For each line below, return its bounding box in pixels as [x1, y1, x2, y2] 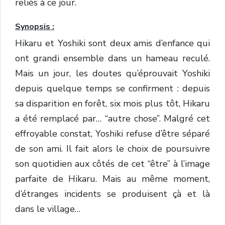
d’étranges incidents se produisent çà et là [15, 188, 210, 200]
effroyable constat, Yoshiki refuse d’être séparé [15, 128, 210, 140]
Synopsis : [15, 21, 54, 33]
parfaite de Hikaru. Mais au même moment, [15, 173, 210, 185]
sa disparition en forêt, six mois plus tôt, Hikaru [15, 97, 210, 110]
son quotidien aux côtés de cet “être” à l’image [15, 158, 210, 170]
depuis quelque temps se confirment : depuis [15, 82, 210, 95]
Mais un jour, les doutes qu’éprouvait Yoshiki [15, 67, 210, 80]
